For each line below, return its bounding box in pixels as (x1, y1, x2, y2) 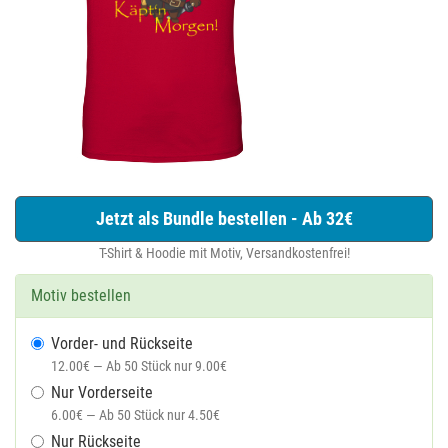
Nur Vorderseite (51, 383, 153, 402)
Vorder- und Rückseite (51, 334, 193, 353)
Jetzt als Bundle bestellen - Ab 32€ (95, 208, 353, 229)
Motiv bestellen (31, 286, 131, 305)
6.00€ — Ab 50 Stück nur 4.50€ (51, 407, 220, 423)
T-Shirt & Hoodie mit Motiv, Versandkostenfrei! (98, 245, 350, 261)
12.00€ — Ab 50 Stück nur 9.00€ (51, 358, 227, 374)
